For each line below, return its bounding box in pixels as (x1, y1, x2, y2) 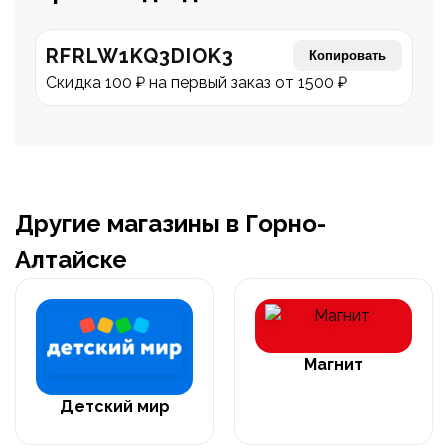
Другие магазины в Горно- (15, 209, 326, 238)
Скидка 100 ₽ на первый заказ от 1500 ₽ (46, 73, 347, 92)
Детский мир (59, 396, 170, 416)
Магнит (304, 355, 363, 374)
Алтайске (15, 245, 127, 274)
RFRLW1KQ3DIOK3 (46, 43, 234, 68)
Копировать (309, 48, 386, 63)
